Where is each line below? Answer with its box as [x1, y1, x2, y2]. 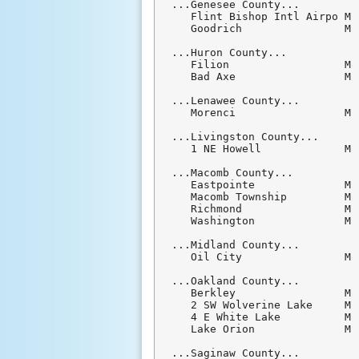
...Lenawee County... [171, 95, 301, 107]
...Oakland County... [171, 275, 301, 288]
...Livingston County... [171, 131, 320, 143]
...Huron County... [171, 46, 288, 59]
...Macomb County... [171, 167, 294, 179]
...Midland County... [171, 239, 301, 252]
